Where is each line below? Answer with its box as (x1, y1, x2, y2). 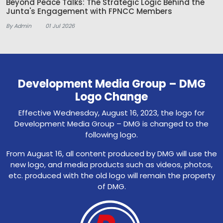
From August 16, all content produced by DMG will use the (6, 148, 217, 159)
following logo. (85, 129, 138, 140)
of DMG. (97, 181, 126, 192)
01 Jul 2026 (45, 22, 75, 30)
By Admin (6, 22, 31, 30)
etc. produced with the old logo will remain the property (8, 170, 215, 181)
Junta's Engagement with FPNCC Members (6, 6, 172, 17)
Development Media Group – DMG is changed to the (14, 118, 209, 129)
